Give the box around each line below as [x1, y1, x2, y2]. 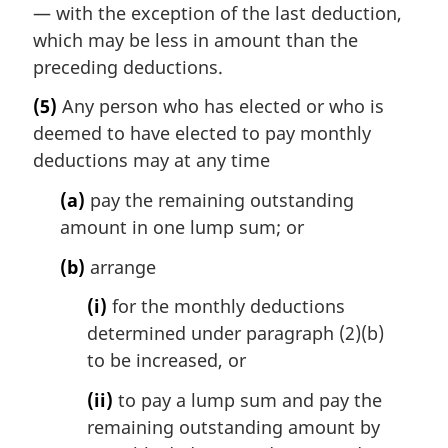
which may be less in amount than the [33, 27, 358, 52]
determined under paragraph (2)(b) [87, 321, 384, 346]
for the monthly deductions [107, 294, 345, 319]
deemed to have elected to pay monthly [33, 121, 371, 146]
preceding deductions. [33, 54, 223, 79]
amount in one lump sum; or [60, 214, 304, 239]
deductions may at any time [33, 148, 270, 173]
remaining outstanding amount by [87, 414, 380, 439]
